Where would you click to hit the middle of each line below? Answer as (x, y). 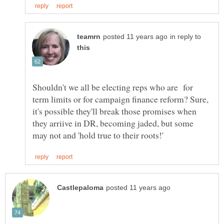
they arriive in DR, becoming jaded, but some (113, 123)
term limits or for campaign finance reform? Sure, (120, 99)
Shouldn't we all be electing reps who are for (113, 87)
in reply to (185, 36)
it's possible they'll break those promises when (114, 111)
